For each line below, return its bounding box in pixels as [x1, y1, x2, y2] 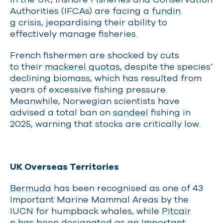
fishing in [148, 107, 191, 117]
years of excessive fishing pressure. [10, 84, 167, 95]
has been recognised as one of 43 [51, 183, 203, 193]
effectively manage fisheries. [10, 28, 137, 39]
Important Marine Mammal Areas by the [10, 194, 189, 205]
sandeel [113, 107, 148, 117]
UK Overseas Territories [10, 161, 119, 172]
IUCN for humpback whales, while [10, 206, 162, 216]
